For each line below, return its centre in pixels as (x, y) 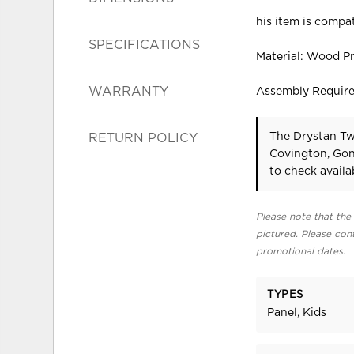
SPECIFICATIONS (145, 45)
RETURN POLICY (143, 138)
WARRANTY (129, 91)
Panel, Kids (297, 313)
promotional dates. (301, 251)
